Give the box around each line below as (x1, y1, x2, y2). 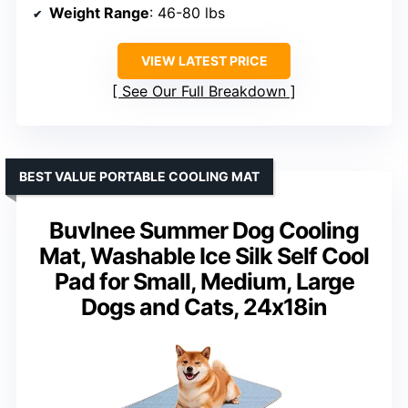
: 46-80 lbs (149, 3, 225, 22)
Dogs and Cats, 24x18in (81, 292, 327, 321)
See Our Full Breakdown (122, 81, 286, 100)
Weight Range (49, 3, 149, 22)
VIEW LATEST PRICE (140, 52, 268, 68)
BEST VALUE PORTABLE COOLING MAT (19, 168, 260, 184)
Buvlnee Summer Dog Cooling (49, 216, 359, 244)
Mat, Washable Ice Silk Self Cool (39, 241, 369, 270)
